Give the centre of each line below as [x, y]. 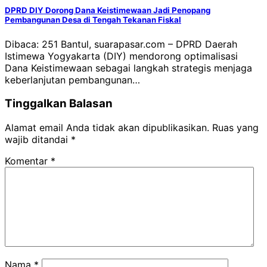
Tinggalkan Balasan [59, 104]
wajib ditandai [38, 140]
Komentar [28, 161]
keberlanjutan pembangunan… [72, 80]
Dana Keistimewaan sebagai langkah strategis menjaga [128, 68]
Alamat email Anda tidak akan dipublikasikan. [107, 128]
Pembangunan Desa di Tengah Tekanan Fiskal [93, 20]
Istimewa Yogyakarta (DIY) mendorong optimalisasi [121, 56]
